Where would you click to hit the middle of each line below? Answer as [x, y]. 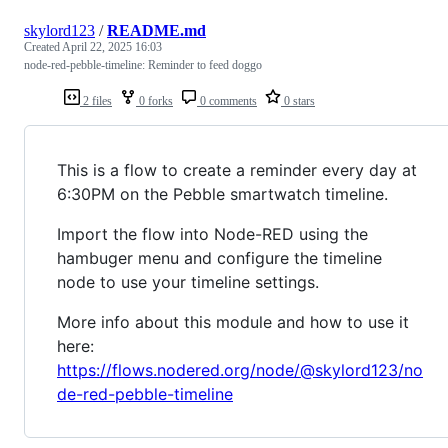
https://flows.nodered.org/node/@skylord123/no [240, 369]
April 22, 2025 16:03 [112, 46]
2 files [96, 100]
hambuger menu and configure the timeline [219, 257]
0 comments [227, 100]
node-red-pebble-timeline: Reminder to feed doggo [143, 64]
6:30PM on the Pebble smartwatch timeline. [222, 193]
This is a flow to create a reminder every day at [237, 169]
